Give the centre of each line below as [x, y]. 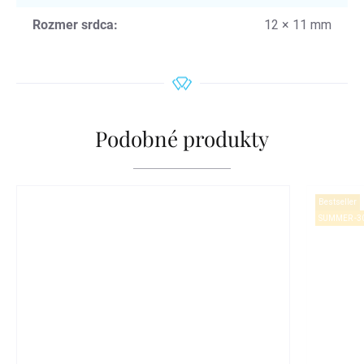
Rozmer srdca [73, 25]
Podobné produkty [182, 139]
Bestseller [338, 202]
